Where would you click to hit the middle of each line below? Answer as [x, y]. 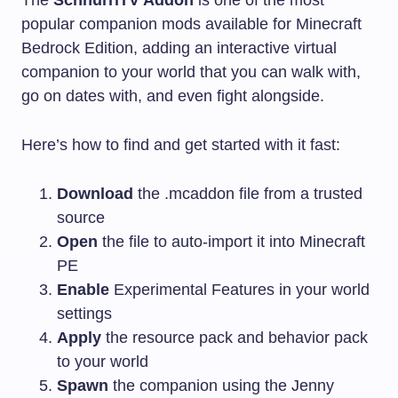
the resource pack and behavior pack [235, 337]
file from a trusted [298, 193]
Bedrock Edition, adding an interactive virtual [179, 48]
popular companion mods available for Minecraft [191, 24]
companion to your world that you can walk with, [191, 72]
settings [84, 313]
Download [95, 193]
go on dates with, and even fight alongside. [173, 96]
